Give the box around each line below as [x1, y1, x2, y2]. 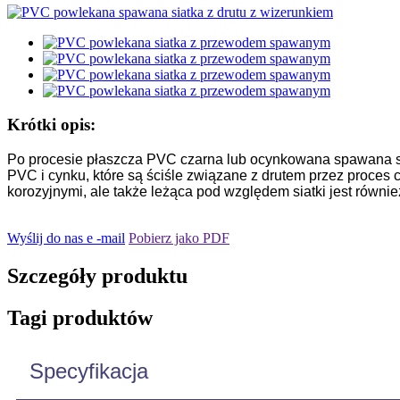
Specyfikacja [29, 358, 148, 383]
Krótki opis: [7, 115, 96, 135]
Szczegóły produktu [7, 264, 187, 288]
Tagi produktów [7, 305, 153, 329]
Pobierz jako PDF [129, 230, 229, 246]
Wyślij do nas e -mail [7, 230, 125, 246]
